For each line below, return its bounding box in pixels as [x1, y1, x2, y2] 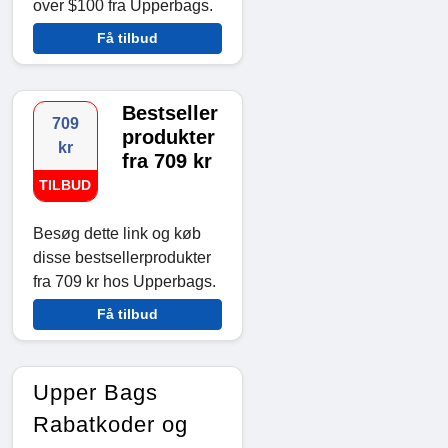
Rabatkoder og [33, 412, 188, 438]
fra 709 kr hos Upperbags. [33, 273, 216, 291]
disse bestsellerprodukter [33, 249, 211, 267]
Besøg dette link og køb [33, 225, 201, 243]
